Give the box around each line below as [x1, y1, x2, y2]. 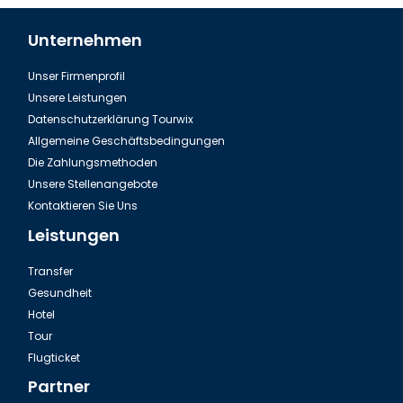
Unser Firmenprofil [28, 68, 125, 85]
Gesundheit [28, 284, 92, 300]
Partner [28, 375, 90, 399]
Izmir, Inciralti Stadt [148, 83, 255, 101]
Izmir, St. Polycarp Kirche [130, 336, 273, 354]
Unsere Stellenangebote [28, 176, 157, 193]
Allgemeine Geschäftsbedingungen [28, 133, 225, 149]
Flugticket [28, 349, 80, 365]
